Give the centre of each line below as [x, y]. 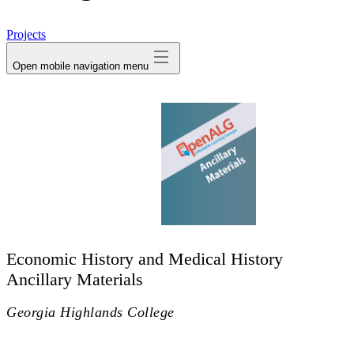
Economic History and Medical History [145, 258]
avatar [86, 13]
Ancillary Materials [75, 279]
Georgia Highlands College [90, 312]
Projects [26, 34]
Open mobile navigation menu [81, 66]
